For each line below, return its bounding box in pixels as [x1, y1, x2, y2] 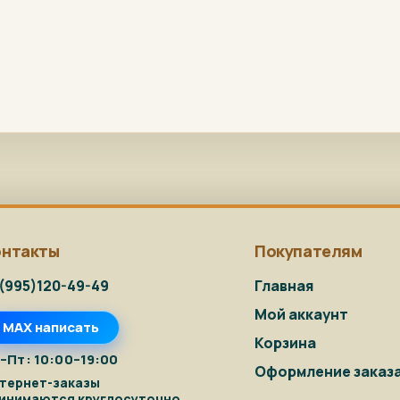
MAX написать [2, 318, 99, 337]
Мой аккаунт [254, 304, 349, 324]
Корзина [254, 332, 317, 353]
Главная [254, 275, 314, 296]
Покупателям [254, 239, 362, 262]
